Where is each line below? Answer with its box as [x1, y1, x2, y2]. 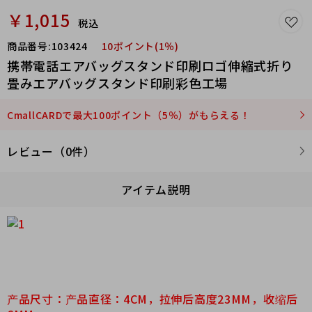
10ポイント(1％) [101, 39, 179, 53]
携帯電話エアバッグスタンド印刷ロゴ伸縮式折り [7, 56, 293, 75]
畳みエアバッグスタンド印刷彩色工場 [7, 74, 228, 92]
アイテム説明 [121, 181, 191, 198]
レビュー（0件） [7, 143, 95, 159]
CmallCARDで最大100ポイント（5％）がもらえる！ [7, 108, 251, 122]
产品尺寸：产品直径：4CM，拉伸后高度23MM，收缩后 [7, 290, 298, 307]
